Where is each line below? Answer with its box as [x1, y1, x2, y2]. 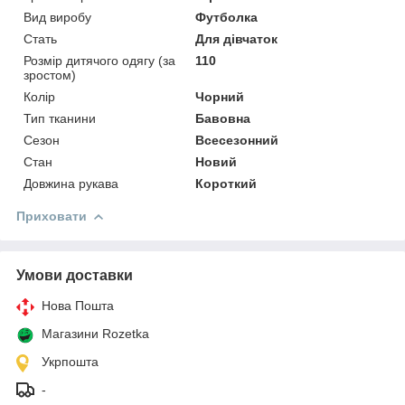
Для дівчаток [195, 31, 278, 46]
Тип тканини [24, 110, 96, 126]
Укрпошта [42, 353, 99, 369]
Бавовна [195, 110, 251, 126]
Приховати [16, 208, 87, 223]
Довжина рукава [24, 175, 118, 191]
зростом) [24, 67, 76, 82]
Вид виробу [24, 9, 91, 24]
